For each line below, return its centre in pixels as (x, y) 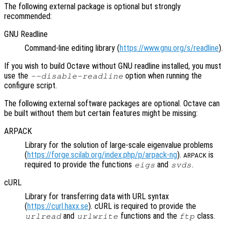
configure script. (31, 85)
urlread (43, 216)
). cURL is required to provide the (142, 206)
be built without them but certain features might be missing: (101, 113)
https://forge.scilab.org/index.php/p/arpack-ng (102, 155)
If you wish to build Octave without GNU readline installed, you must (113, 66)
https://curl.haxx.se (58, 206)
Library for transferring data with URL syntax (97, 196)
